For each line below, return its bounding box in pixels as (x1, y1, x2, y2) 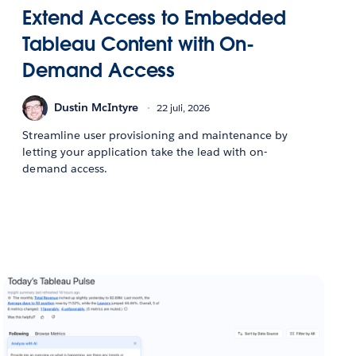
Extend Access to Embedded (22, 5, 287, 30)
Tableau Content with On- (22, 31, 255, 56)
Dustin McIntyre (54, 100, 139, 115)
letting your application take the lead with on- (22, 144, 268, 159)
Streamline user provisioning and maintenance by (22, 127, 288, 142)
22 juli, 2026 (157, 101, 211, 115)
